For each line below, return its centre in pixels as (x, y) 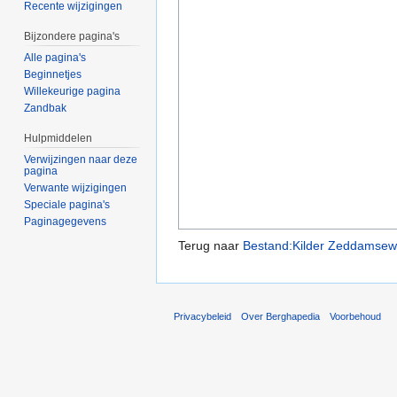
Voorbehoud (356, 316)
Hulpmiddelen (58, 139)
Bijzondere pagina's (72, 37)
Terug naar (210, 246)
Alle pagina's (55, 58)
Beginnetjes (53, 75)
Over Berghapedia (281, 316)
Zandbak (46, 109)
